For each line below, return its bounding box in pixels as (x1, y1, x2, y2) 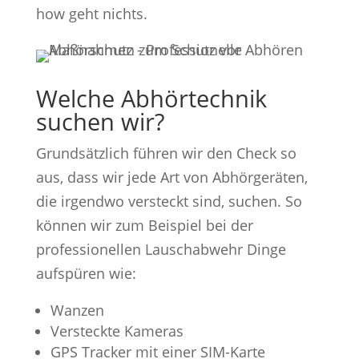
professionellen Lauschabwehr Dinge (35, 239, 286, 259)
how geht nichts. (35, 3, 147, 23)
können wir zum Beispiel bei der (35, 215, 253, 235)
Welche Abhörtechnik (35, 82, 267, 114)
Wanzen (50, 300, 104, 320)
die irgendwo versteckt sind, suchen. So (35, 191, 302, 211)
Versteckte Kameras (50, 321, 184, 341)
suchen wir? (35, 105, 164, 137)
